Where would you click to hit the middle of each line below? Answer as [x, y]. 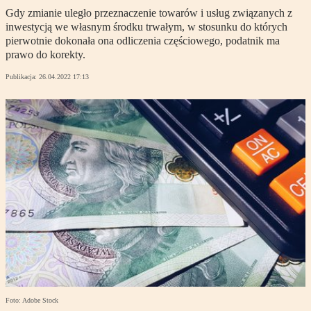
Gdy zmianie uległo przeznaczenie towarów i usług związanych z [149, 13]
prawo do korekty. [45, 55]
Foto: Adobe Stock [32, 301]
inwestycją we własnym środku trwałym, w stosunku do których [146, 27]
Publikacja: [22, 77]
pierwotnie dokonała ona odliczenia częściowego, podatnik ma [143, 41]
